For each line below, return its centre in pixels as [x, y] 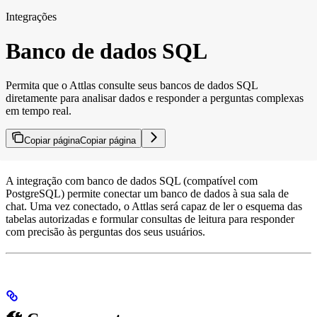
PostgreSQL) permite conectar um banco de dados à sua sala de [147, 194]
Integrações [31, 16]
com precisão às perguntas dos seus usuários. [105, 232]
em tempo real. [39, 111]
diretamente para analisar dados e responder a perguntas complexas [155, 98]
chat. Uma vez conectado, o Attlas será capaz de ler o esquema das [154, 207]
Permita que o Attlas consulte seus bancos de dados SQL [132, 86]
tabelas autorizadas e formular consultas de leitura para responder [150, 219]
